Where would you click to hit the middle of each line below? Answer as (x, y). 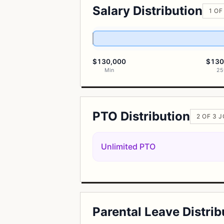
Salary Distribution (147, 11)
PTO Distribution (141, 116)
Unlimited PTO (128, 146)
